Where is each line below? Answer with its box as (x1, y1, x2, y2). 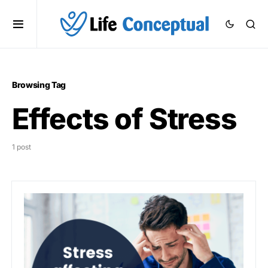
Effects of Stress (12, 101, 237, 136)
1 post (12, 142, 31, 151)
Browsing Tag (12, 80, 66, 90)
